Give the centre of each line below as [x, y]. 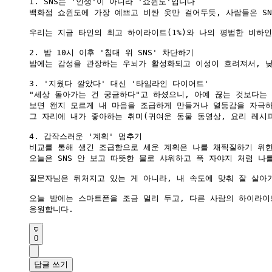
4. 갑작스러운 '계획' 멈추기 [86, 136]
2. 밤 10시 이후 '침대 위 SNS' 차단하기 [111, 52]
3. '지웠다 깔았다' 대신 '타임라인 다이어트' [119, 83]
